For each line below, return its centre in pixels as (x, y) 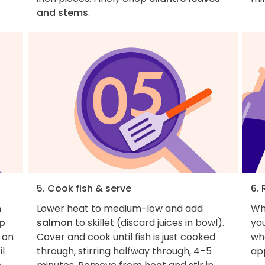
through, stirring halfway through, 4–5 (124, 251)
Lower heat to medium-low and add (119, 209)
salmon (54, 223)
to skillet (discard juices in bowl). (148, 223)
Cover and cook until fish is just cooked (126, 237)
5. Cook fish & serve (84, 189)
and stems (62, 12)
